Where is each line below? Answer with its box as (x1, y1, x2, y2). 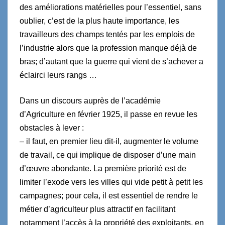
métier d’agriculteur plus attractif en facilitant (20, 204, 175, 213)
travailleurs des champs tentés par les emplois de (20, 30, 195, 39)
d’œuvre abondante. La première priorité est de (20, 164, 186, 173)
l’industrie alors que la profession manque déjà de (20, 43, 197, 52)
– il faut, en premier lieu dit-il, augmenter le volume (20, 137, 198, 146)
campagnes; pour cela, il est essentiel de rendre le (20, 191, 198, 200)
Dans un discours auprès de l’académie (20, 96, 161, 105)
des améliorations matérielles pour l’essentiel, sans (20, 3, 201, 12)
